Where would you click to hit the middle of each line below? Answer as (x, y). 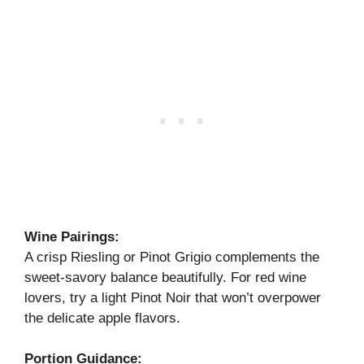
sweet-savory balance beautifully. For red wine (165, 277)
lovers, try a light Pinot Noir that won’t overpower (173, 297)
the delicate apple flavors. (102, 318)
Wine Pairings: (72, 236)
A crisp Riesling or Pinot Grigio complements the (172, 257)
